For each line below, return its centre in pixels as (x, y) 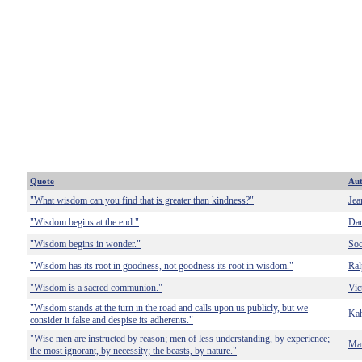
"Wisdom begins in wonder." (85, 244)
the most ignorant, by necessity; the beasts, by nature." (133, 351)
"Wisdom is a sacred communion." (96, 288)
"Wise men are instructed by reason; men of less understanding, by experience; (180, 339)
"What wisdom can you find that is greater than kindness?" (142, 200)
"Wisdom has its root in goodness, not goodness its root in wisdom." (162, 266)
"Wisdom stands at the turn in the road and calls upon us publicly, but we (169, 308)
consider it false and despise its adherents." (112, 320)
